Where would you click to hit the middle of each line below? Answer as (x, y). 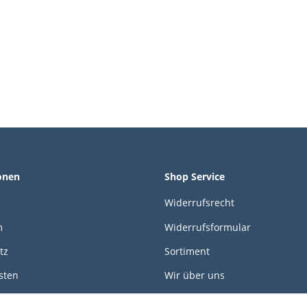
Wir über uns (195, 275)
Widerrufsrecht (199, 203)
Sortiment (187, 251)
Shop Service (195, 176)
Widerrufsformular (208, 227)
